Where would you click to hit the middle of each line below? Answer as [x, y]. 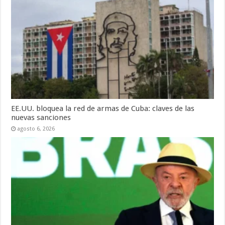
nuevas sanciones [41, 118]
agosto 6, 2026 [36, 129]
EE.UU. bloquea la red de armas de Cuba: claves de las [103, 109]
